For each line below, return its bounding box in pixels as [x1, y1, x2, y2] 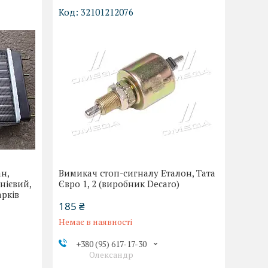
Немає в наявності [59, 216, 133, 228]
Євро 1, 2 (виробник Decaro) [59, 178, 180, 190]
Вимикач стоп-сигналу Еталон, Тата [59, 167, 216, 179]
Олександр [89, 249, 133, 261]
